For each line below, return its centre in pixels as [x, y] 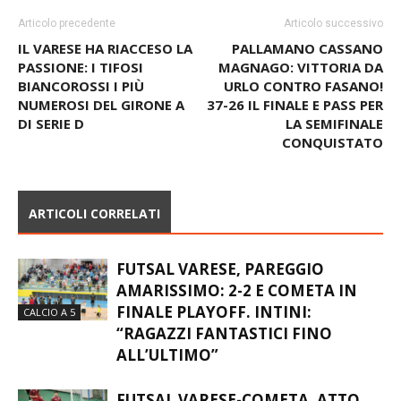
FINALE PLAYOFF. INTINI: [214, 346]
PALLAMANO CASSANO [307, 82]
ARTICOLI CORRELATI [94, 247]
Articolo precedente [67, 57]
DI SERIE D [51, 157]
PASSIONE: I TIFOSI [81, 101]
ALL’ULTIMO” [167, 388]
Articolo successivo [333, 57]
